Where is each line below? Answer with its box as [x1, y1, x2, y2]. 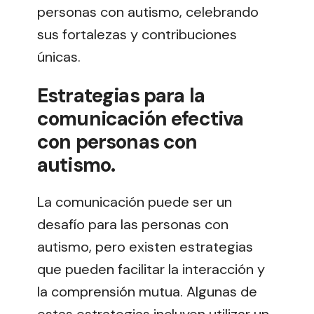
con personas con [37, 128, 198, 155]
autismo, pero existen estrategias [37, 237, 253, 256]
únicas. [37, 47, 81, 66]
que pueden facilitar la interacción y [37, 259, 265, 278]
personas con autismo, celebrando [37, 2, 259, 21]
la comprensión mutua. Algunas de [37, 282, 257, 301]
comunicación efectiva [37, 105, 244, 132]
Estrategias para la [37, 82, 205, 109]
